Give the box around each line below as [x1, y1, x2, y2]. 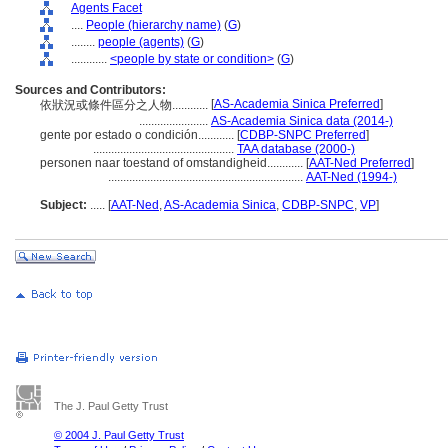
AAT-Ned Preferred [309, 156, 411, 170]
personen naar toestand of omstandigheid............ [40, 156, 306, 170]
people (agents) [98, 35, 184, 49]
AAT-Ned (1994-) [306, 170, 397, 184]
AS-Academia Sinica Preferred [214, 97, 380, 111]
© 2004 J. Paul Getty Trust [54, 429, 184, 441]
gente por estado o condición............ [40, 128, 237, 142]
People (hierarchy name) [86, 18, 221, 32]
